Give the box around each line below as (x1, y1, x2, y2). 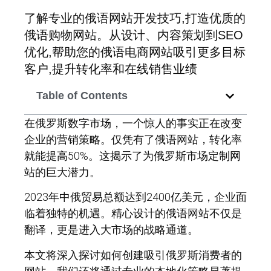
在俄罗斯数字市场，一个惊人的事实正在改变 (24, 117, 242, 129)
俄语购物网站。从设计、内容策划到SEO (24, 28, 243, 42)
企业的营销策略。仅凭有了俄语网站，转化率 (24, 133, 242, 146)
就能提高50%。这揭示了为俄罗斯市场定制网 (24, 149, 241, 162)
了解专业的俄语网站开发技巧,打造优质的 (24, 11, 246, 25)
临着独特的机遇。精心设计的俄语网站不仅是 (24, 207, 242, 220)
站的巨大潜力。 (24, 166, 100, 178)
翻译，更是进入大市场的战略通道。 (24, 223, 198, 237)
